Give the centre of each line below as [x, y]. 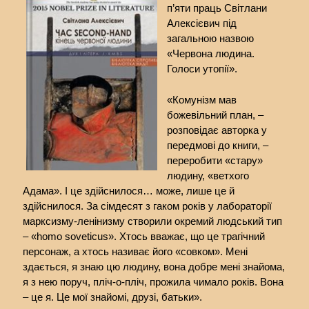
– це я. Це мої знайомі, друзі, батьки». [112, 297]
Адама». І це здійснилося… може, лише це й [128, 190]
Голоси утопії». [202, 69]
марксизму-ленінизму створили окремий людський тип [152, 221]
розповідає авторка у [217, 130]
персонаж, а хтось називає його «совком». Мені [135, 251]
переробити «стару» [215, 160]
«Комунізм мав [202, 99]
